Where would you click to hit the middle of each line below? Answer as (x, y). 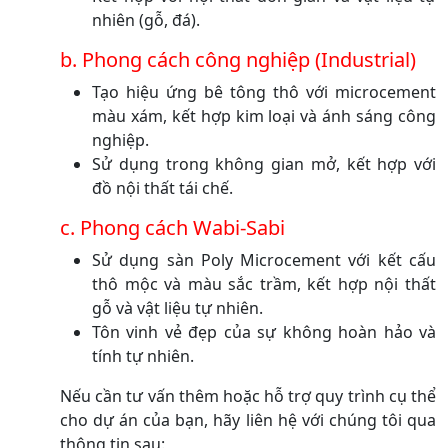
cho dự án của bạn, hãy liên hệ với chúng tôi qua (248, 419)
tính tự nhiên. (143, 355)
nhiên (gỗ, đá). (146, 19)
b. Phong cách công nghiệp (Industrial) (238, 59)
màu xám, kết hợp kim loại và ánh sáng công (264, 115)
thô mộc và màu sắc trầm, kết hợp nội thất (264, 283)
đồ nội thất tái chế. (162, 187)
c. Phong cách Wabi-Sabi (172, 227)
